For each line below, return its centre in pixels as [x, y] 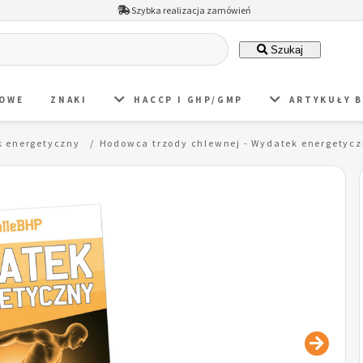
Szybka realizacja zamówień [190, 10]
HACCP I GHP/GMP [189, 99]
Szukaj [285, 49]
